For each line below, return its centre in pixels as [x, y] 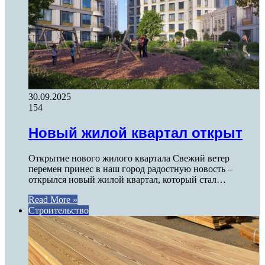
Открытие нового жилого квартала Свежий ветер [129, 158]
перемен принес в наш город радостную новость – [130, 169]
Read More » [53, 199]
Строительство [59, 210]
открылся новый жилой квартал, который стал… [127, 179]
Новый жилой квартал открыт [135, 132]
